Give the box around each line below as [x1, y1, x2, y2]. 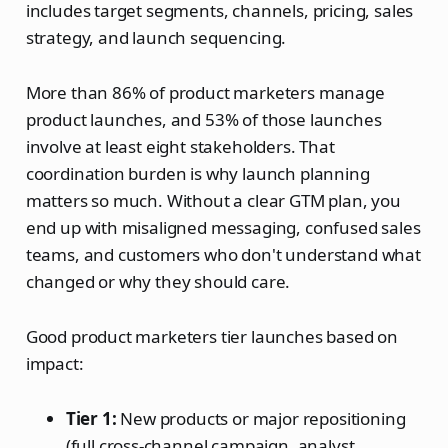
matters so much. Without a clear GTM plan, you [25, 188, 401, 212]
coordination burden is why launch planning [25, 161, 370, 185]
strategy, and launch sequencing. [25, 25, 287, 49]
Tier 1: [65, 406, 117, 430]
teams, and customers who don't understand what [25, 242, 421, 266]
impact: [25, 351, 84, 375]
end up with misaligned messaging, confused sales [25, 215, 421, 239]
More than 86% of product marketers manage [25, 80, 385, 104]
